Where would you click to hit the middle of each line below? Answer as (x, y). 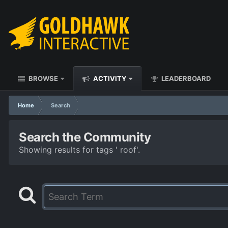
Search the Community (85, 137)
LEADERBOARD (185, 78)
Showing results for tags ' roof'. (79, 150)
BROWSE (42, 78)
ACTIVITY (109, 78)
